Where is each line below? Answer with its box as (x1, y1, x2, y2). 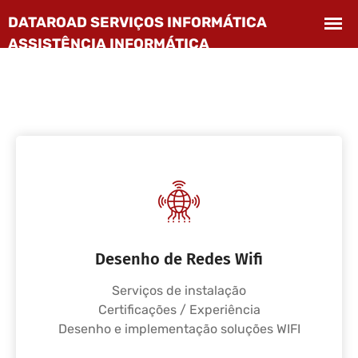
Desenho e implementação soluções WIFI (58, 321, 300, 336)
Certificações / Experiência (97, 302, 261, 317)
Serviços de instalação (112, 283, 246, 298)
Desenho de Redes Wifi (95, 249, 263, 268)
